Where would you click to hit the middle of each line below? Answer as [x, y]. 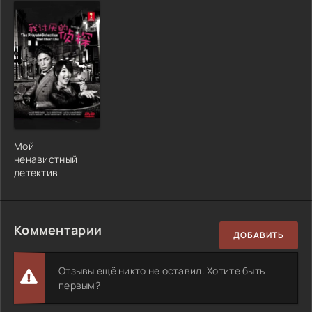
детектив [36, 172]
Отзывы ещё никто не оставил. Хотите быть [162, 270]
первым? [79, 285]
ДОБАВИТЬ [259, 235]
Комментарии [58, 229]
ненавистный [46, 159]
